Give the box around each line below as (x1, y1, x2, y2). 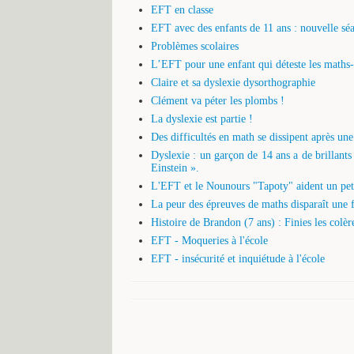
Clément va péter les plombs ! (151, 94, 284, 107)
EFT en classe (151, 3, 213, 16)
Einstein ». (151, 161, 199, 174)
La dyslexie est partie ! (151, 112, 253, 125)
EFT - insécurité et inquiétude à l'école (151, 252, 325, 265)
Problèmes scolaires (151, 40, 239, 52)
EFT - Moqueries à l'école (151, 234, 268, 247)
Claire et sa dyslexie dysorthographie (151, 76, 315, 88)
